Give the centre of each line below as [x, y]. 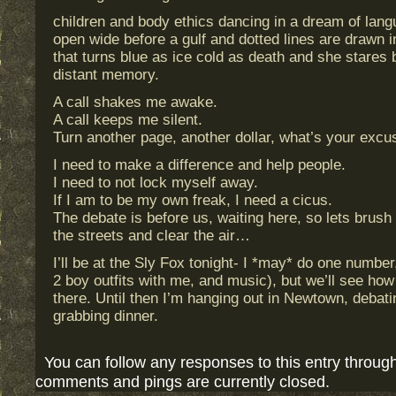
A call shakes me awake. [135, 102]
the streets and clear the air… [152, 236]
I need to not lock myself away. [156, 183]
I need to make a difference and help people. [199, 165]
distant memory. [106, 75]
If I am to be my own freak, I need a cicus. [193, 200]
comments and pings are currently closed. [183, 381]
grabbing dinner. [106, 316]
